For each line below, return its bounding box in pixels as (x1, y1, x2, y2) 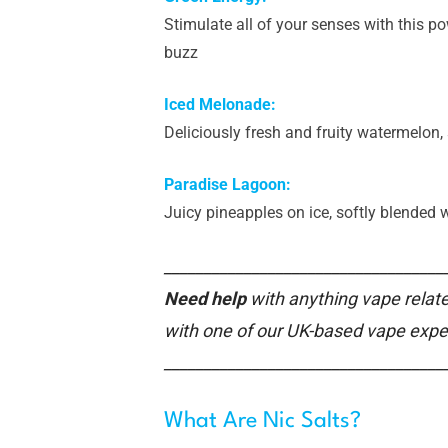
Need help (164, 288, 246, 309)
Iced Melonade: (164, 95, 276, 114)
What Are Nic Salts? (164, 410, 361, 432)
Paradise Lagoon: (164, 175, 291, 194)
